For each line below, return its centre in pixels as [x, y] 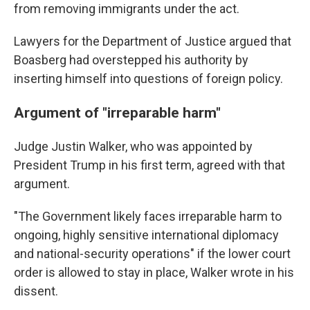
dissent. [36, 291]
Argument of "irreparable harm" [117, 112]
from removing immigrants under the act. [127, 9]
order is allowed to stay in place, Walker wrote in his [154, 272]
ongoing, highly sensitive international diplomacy [146, 235]
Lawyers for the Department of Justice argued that [153, 41]
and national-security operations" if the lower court [152, 254]
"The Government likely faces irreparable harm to [148, 216]
